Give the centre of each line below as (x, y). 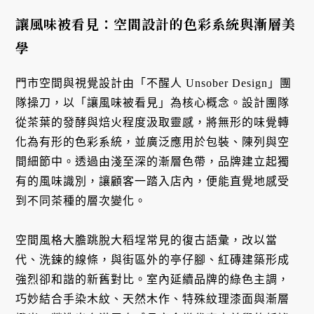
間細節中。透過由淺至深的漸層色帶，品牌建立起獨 (153, 161)
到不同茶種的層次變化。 (81, 200)
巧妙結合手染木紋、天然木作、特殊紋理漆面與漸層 (153, 299)
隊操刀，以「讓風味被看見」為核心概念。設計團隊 (153, 102)
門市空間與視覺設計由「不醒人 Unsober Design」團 (154, 83)
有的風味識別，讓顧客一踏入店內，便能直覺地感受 (153, 181)
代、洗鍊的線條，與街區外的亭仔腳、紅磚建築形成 (153, 260)
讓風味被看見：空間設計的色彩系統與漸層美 (156, 24)
